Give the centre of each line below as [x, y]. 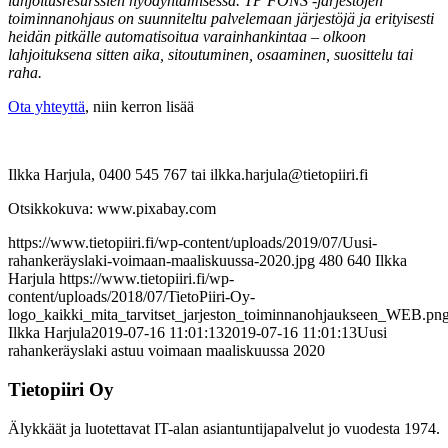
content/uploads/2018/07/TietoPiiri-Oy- [131, 297]
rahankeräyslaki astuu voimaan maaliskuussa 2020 [166, 351]
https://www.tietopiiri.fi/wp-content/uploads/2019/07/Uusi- [192, 243]
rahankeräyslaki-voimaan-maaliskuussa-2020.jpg [161, 261]
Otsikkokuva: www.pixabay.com [112, 209]
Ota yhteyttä [46, 107]
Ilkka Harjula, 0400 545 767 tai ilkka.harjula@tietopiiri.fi [188, 175]
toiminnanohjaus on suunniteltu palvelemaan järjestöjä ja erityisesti [221, 19]
